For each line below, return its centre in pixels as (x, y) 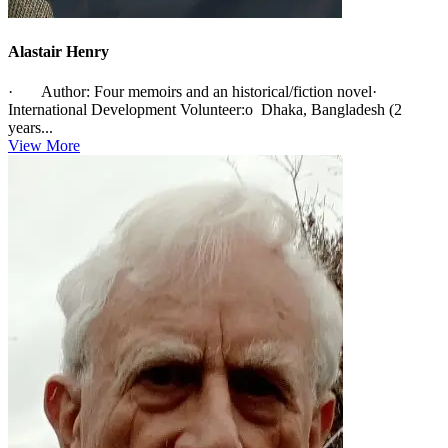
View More (44, 145)
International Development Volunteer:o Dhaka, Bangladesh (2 (205, 109)
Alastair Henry (58, 52)
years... (30, 127)
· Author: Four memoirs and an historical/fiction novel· (204, 91)
